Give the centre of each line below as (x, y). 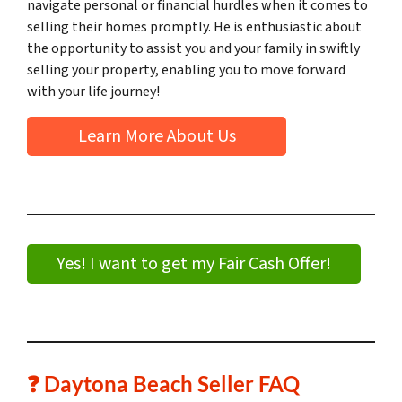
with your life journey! (93, 92)
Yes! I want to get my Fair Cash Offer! (194, 264)
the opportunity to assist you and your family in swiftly (193, 49)
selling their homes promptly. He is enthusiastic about (194, 27)
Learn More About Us (157, 137)
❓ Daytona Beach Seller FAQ (163, 384)
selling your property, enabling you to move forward (186, 70)
